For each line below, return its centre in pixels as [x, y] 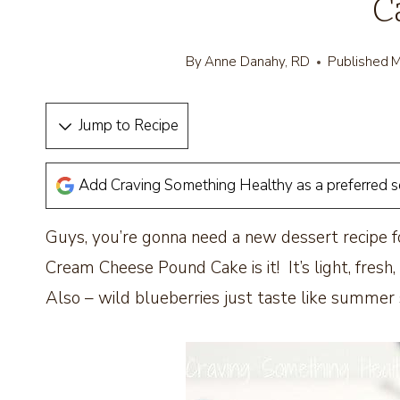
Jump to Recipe [127, 126]
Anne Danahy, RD [258, 62]
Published [358, 62]
